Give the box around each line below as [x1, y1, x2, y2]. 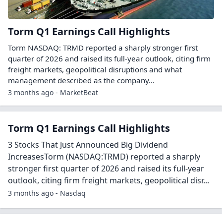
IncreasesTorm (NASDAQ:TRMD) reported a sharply [8, 151, 200, 162]
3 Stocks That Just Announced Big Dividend [8, 139, 168, 150]
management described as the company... [8, 75, 155, 85]
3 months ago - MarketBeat [8, 87, 98, 97]
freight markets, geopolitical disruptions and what [8, 64, 182, 74]
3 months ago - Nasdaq [8, 188, 86, 198]
